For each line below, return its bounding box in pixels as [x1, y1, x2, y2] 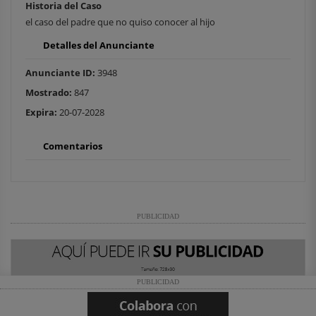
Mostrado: [25, 86, 72, 99]
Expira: [25, 106, 57, 119]
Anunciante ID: [25, 66, 95, 80]
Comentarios [43, 140, 102, 153]
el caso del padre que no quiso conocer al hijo [25, 16, 215, 29]
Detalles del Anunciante [43, 39, 154, 52]
